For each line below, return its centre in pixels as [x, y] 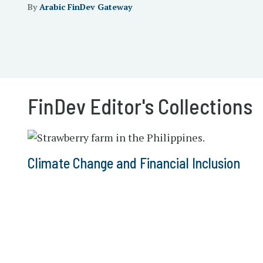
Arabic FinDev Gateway [86, 7]
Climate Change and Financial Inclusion [134, 163]
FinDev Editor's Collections [140, 106]
